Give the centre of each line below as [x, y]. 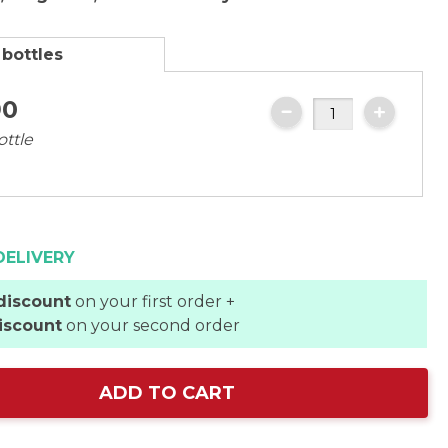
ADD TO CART [167, 393]
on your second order [151, 325]
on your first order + [153, 301]
